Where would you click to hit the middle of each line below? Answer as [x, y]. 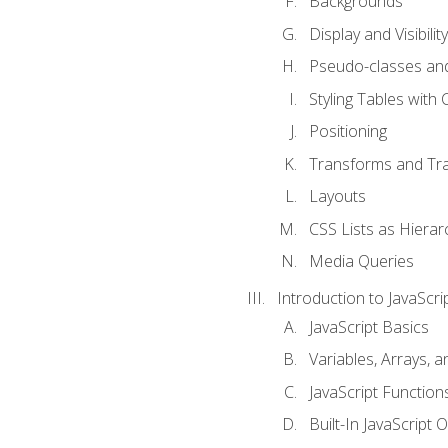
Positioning [347, 131]
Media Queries [361, 261]
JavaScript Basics [368, 326]
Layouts [337, 196]
